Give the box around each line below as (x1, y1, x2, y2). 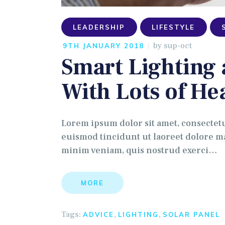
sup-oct (164, 40, 192, 51)
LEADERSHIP (73, 23, 126, 31)
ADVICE (83, 210, 114, 218)
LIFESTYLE (152, 23, 195, 31)
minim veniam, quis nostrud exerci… (61, 145, 217, 157)
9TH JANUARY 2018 (63, 41, 145, 50)
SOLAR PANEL (163, 210, 220, 218)
